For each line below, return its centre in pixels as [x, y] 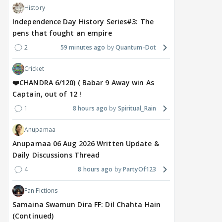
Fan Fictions [41, 191]
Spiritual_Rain [137, 109]
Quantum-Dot [136, 48]
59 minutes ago [83, 48]
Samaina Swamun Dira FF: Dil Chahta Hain [86, 205]
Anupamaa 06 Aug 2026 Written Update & [86, 144]
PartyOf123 [139, 169]
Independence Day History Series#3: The [83, 22]
